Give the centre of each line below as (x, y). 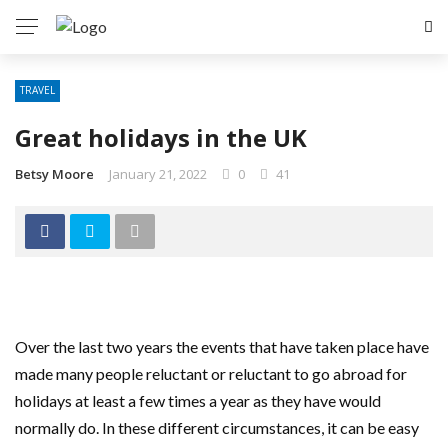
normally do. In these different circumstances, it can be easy (217, 427)
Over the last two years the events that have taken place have (222, 346)
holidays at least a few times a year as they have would (198, 400)
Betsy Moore (54, 174)
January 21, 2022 (158, 174)
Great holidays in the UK (161, 137)
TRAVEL (37, 90)
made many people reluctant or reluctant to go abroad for (211, 373)
